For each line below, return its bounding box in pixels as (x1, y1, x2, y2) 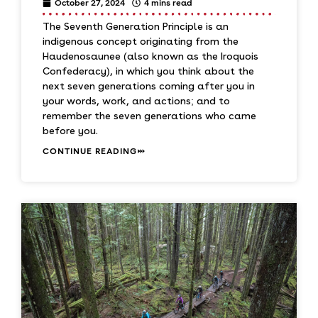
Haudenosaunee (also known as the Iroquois (43, 50, 258, 62)
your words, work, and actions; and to (43, 94, 230, 106)
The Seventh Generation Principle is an (43, 20, 229, 32)
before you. (43, 124, 98, 136)
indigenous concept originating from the (43, 35, 238, 47)
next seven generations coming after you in (43, 79, 255, 92)
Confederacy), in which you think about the (43, 65, 254, 77)
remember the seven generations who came (43, 109, 256, 121)
